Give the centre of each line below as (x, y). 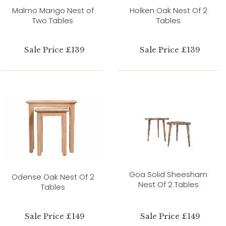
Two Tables (53, 20)
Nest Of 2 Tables (168, 184)
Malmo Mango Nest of (53, 10)
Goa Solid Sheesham (168, 174)
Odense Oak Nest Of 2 (53, 177)
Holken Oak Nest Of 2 (168, 10)
